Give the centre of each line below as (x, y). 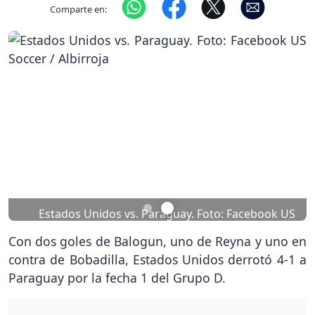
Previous (47, 134)
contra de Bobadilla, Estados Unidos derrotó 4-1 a (157, 260)
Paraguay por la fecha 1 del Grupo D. (117, 278)
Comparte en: (79, 9)
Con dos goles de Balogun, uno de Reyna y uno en (157, 242)
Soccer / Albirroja (250, 230)
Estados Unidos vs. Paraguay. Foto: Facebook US (167, 213)
